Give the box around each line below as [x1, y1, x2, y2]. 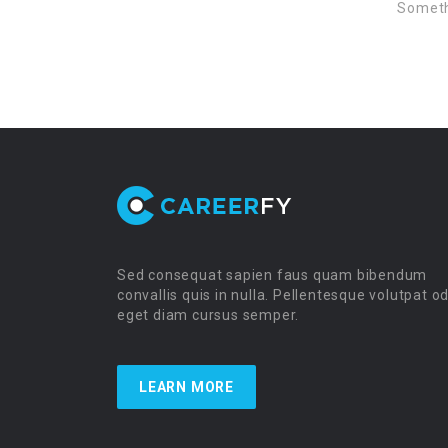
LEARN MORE [139, 379, 234, 395]
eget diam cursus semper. [117, 307, 300, 323]
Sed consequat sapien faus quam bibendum [117, 267, 428, 283]
